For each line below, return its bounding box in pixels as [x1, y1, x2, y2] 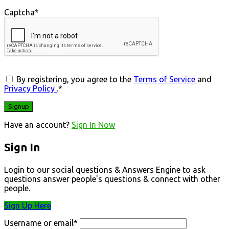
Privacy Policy [4, 84, 57, 93]
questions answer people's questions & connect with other [4, 174, 220, 184]
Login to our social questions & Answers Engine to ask [4, 165, 205, 174]
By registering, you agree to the [16, 75, 133, 84]
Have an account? [4, 120, 72, 129]
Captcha [4, 8, 35, 17]
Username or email [4, 218, 74, 227]
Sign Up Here [4, 201, 51, 210]
